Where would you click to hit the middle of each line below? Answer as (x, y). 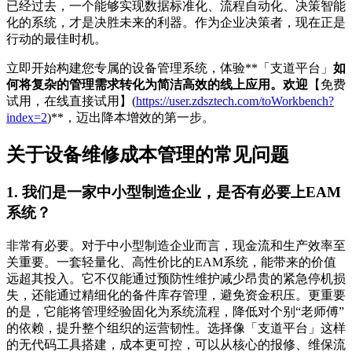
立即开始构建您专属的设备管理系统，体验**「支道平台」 (170, 68)
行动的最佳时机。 (57, 38)
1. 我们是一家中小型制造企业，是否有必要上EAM (174, 192)
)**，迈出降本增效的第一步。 (131, 117)
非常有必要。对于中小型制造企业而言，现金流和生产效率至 (176, 246)
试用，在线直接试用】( (71, 101)
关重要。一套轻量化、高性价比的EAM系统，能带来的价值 (171, 262)
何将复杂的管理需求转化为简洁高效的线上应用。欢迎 (157, 84)
